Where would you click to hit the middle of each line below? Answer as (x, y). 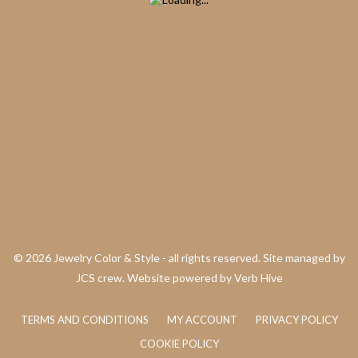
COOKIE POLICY (179, 343)
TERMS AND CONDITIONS (84, 319)
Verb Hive (258, 277)
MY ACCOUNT (202, 319)
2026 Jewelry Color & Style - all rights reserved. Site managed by (185, 257)
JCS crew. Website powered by (155, 277)
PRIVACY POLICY (296, 319)
